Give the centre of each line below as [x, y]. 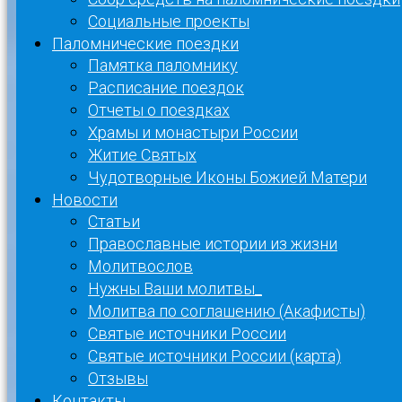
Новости [85, 200]
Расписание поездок [166, 87]
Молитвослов [140, 266]
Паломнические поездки [145, 44]
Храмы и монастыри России [193, 132]
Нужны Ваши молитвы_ [175, 288]
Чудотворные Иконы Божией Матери [227, 177]
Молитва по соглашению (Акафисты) [227, 311]
